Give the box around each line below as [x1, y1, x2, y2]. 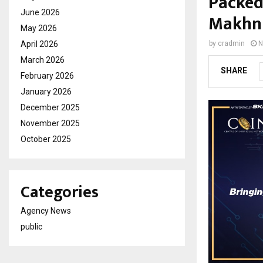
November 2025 [21, 118, 80, 128]
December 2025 [21, 102, 80, 112]
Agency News [21, 205, 71, 215]
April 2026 [21, 39, 58, 49]
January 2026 [21, 86, 72, 96]
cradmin [218, 39, 245, 48]
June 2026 [21, 7, 60, 17]
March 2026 [21, 55, 65, 65]
